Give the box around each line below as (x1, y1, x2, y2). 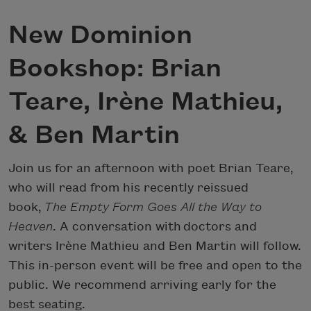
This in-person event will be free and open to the (8, 258, 302, 272)
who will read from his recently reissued (8, 180, 249, 194)
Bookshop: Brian (8, 55, 221, 83)
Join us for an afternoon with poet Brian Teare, (8, 161, 294, 175)
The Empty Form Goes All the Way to (44, 200, 262, 214)
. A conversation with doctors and (53, 219, 257, 233)
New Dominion (8, 22, 192, 50)
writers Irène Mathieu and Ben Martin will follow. (8, 239, 301, 253)
